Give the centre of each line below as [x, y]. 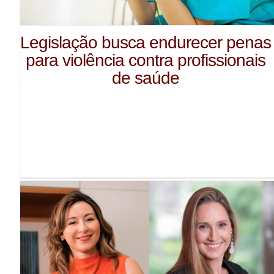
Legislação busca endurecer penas [146, 42]
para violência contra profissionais [146, 60]
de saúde [146, 78]
